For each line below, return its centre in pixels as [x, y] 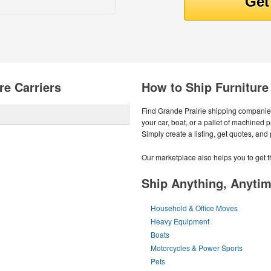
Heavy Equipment [180, 221]
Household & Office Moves [194, 208]
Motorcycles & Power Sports [197, 248]
